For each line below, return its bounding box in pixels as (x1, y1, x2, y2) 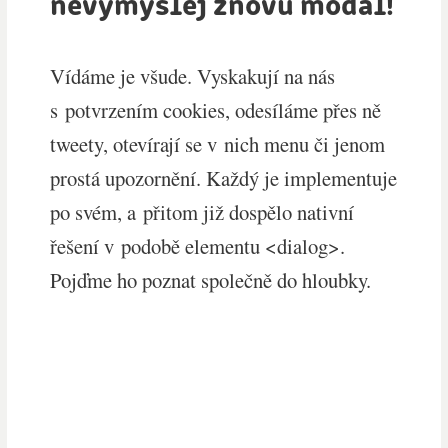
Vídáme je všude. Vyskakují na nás (50, 61, 336, 90)
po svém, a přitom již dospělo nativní (50, 197, 355, 226)
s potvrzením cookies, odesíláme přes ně (50, 95, 382, 124)
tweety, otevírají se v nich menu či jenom (50, 129, 386, 158)
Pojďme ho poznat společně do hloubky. (50, 265, 372, 294)
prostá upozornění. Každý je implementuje (50, 163, 398, 192)
